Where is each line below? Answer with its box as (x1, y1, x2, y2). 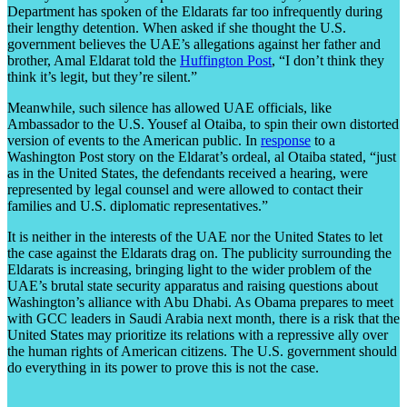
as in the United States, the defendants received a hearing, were (7, 164, 368, 181)
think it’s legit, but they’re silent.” (7, 68, 197, 84)
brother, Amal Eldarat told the (7, 52, 180, 68)
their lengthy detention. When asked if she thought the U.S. (7, 19, 346, 35)
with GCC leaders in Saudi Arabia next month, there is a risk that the (7, 310, 400, 326)
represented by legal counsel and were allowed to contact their (7, 181, 362, 197)
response (261, 132, 311, 148)
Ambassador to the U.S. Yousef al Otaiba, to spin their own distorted (7, 115, 399, 132)
